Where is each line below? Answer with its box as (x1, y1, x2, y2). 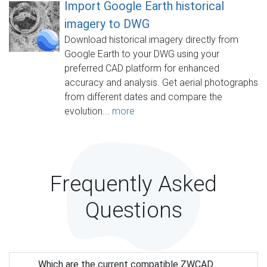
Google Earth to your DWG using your (64, 48, 219, 60)
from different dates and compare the (64, 91, 222, 103)
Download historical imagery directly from (64, 33, 238, 45)
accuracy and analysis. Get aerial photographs (64, 76, 258, 88)
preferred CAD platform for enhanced (64, 62, 219, 74)
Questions (85, 197, 182, 223)
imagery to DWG (64, 16, 150, 31)
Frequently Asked (50, 170, 217, 197)
